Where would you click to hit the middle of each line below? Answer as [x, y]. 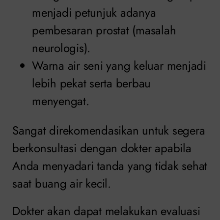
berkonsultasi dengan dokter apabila [102, 148]
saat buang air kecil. [62, 184]
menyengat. [61, 101]
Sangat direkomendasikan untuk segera [109, 131]
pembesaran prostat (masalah [104, 30]
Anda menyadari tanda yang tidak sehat [110, 166]
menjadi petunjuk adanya [94, 13]
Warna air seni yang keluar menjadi [119, 66]
